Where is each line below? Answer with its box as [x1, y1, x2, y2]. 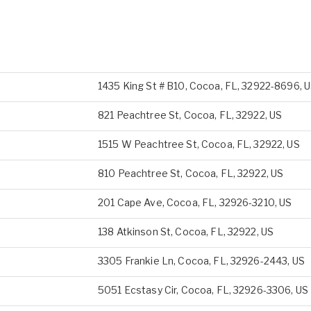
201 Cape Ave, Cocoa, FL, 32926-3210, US [98, 196, 292, 208]
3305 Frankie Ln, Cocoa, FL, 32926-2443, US [98, 255, 305, 267]
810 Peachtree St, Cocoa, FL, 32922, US [98, 167, 284, 179]
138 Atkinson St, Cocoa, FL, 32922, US [98, 226, 274, 237]
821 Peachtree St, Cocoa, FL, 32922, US [98, 109, 283, 121]
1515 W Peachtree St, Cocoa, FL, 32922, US [98, 138, 300, 150]
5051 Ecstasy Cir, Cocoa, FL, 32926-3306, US [98, 284, 309, 296]
